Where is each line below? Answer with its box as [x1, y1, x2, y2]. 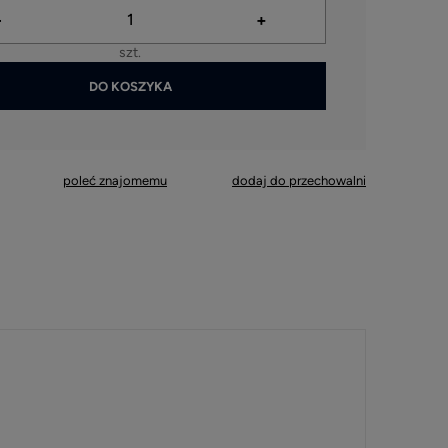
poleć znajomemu [63, 173, 167, 189]
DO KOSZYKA [88, 78, 172, 94]
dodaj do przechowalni [232, 173, 366, 189]
